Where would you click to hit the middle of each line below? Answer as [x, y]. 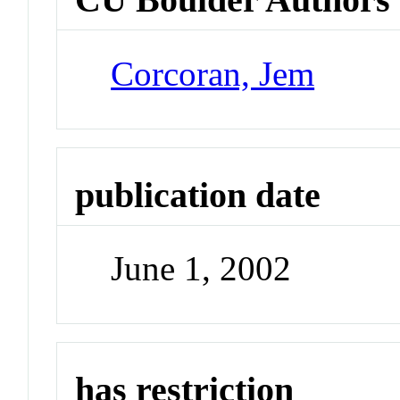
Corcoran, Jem [213, 73]
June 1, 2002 [201, 269]
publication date [198, 195]
